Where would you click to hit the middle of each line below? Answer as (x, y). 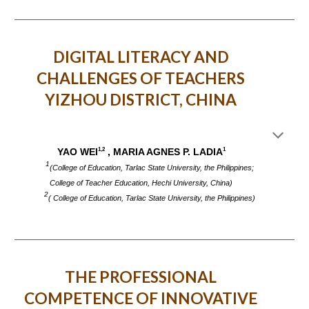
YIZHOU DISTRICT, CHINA (141, 100)
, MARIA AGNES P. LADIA (164, 151)
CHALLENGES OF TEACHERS (141, 78)
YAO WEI (78, 151)
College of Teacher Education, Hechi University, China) (141, 182)
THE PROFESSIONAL (141, 277)
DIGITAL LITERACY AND (141, 57)
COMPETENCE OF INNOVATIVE (141, 298)
